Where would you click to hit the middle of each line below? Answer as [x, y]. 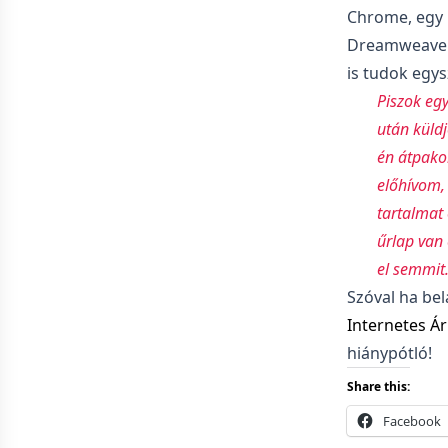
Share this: [378, 386]
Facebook [411, 421]
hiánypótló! [389, 353]
